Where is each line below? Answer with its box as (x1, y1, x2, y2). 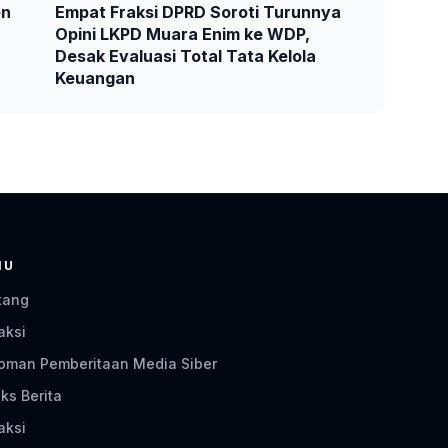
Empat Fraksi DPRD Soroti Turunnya (54, 2, 341, 23)
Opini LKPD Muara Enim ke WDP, (54, 24, 310, 45)
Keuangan (54, 68, 135, 89)
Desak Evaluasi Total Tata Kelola (54, 46, 316, 67)
